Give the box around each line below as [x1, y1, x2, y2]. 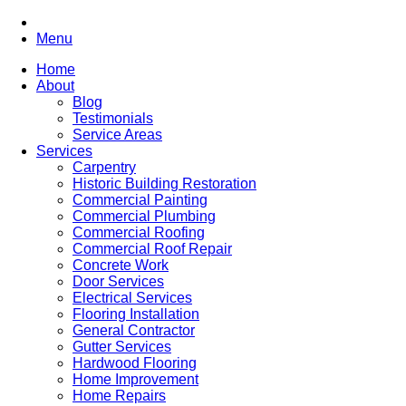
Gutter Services [72, 339, 171, 354]
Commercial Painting [72, 192, 208, 208]
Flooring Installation [72, 306, 199, 322]
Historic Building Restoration [72, 176, 256, 191]
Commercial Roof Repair [72, 241, 232, 256]
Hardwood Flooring [72, 355, 197, 371]
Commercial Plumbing [72, 208, 216, 224]
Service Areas [72, 127, 162, 142]
